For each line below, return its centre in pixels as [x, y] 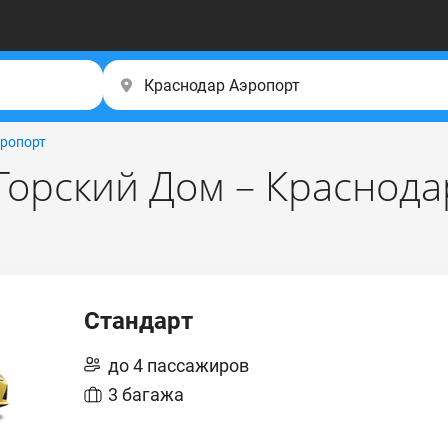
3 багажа [146, 394]
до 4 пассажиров [178, 365]
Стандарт [138, 321]
